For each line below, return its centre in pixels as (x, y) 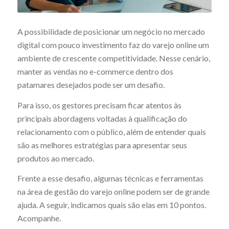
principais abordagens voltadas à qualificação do (102, 118)
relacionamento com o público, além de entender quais (111, 131)
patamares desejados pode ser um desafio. (91, 85)
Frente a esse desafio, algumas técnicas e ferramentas (110, 178)
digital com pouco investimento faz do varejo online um (113, 45)
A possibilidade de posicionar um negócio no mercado (111, 32)
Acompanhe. (39, 218)
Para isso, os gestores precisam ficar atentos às (99, 105)
